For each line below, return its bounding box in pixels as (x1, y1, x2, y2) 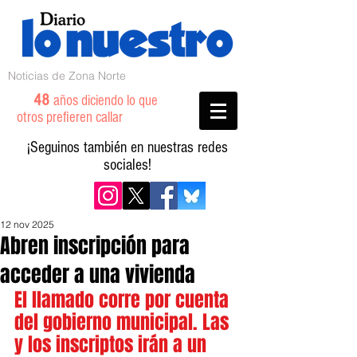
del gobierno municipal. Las (14, 308, 233, 336)
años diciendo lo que (53, 92, 158, 109)
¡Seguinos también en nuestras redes (27, 139, 228, 156)
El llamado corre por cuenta (14, 286, 233, 314)
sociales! (104, 156, 151, 174)
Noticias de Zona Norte (8, 69, 126, 83)
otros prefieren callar (17, 109, 142, 126)
